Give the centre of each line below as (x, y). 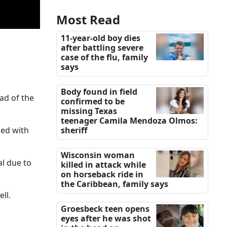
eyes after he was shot (106, 219)
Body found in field (99, 92)
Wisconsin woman (98, 155)
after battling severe (102, 48)
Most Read (88, 20)
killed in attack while (103, 165)
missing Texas (89, 111)
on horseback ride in (102, 175)
